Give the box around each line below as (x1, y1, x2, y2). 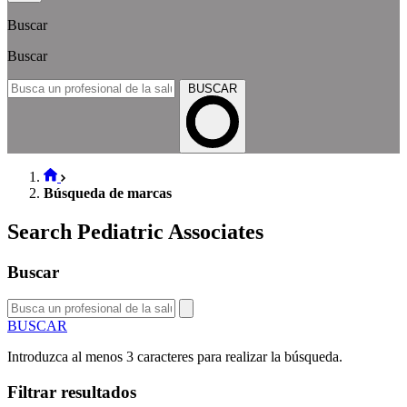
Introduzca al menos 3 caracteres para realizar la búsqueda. (7, 349, 342, 365)
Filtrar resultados (7, 382, 136, 402)
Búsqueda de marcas (44, 184, 172, 201)
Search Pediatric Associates (7, 219, 263, 243)
